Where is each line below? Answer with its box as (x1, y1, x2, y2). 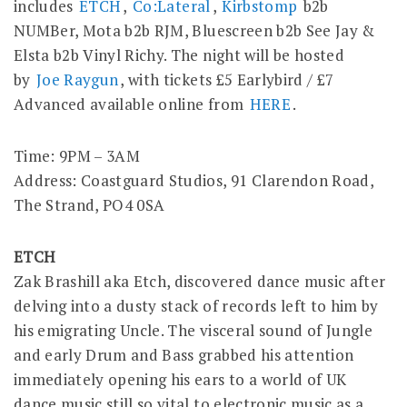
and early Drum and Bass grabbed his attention (14, 344, 354, 366)
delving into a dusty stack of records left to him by (14, 295, 379, 317)
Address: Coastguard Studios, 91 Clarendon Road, (14, 170, 373, 192)
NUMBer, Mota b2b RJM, (14, 20, 193, 42)
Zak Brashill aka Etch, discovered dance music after (14, 271, 386, 293)
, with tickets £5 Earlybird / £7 (120, 69, 334, 91)
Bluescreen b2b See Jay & (192, 20, 375, 42)
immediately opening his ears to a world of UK (14, 369, 347, 391)
